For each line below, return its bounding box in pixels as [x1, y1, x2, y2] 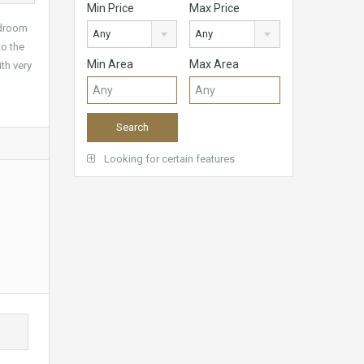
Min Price [87, 2, 134, 15]
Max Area [189, 58, 240, 71]
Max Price [189, 2, 240, 15]
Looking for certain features [102, 153, 235, 166]
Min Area [87, 58, 133, 71]
